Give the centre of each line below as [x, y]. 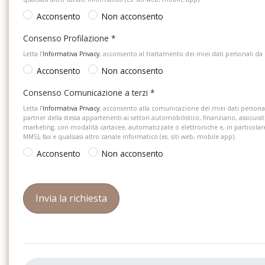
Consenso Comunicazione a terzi [87, 92]
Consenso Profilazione [67, 38]
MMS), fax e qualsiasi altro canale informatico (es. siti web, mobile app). [130, 136]
